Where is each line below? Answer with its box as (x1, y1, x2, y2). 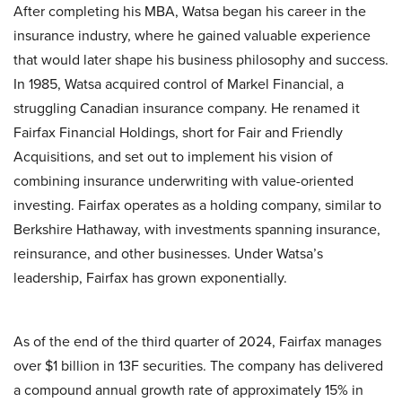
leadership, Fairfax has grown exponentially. (13, 267, 287, 288)
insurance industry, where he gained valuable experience (13, 25, 371, 46)
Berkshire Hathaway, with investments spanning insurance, (13, 219, 380, 240)
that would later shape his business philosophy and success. (13, 49, 389, 70)
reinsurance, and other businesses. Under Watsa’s (13, 243, 323, 264)
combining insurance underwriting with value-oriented (13, 170, 354, 191)
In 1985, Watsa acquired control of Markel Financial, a (13, 74, 344, 94)
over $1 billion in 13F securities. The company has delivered (13, 355, 383, 376)
